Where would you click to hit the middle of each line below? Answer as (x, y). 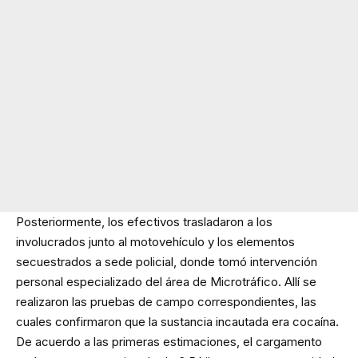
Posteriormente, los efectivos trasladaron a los (144, 221)
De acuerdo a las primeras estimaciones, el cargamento (169, 341)
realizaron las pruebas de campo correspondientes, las (166, 301)
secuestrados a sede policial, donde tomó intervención (167, 261)
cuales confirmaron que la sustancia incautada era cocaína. (177, 321)
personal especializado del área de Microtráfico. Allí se (166, 281)
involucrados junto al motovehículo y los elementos (155, 241)
